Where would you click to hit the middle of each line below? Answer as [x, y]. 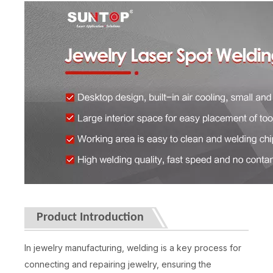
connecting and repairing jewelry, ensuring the [118, 264]
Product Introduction [90, 218]
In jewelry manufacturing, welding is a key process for [133, 248]
